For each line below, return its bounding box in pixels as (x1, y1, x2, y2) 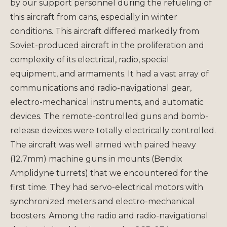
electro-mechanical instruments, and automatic (10, 97, 204, 107)
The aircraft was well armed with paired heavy (10, 139, 196, 149)
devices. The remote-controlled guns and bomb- (10, 111, 208, 121)
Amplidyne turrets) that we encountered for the (10, 168, 208, 178)
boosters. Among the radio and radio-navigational (10, 210, 208, 220)
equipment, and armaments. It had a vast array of (10, 68, 209, 79)
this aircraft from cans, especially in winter (10, 12, 177, 22)
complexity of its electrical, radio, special (10, 54, 169, 64)
